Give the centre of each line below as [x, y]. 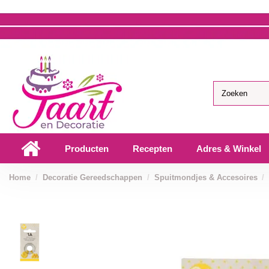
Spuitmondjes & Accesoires [206, 177]
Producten [87, 148]
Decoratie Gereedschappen [92, 177]
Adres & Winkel [229, 148]
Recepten [153, 148]
